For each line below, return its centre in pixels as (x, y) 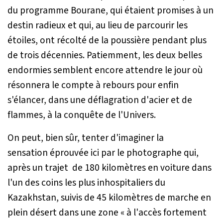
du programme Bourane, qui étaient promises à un (111, 10)
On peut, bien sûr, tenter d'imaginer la (86, 138)
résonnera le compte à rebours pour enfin (93, 85)
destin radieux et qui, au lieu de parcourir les (98, 25)
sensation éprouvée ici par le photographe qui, (103, 153)
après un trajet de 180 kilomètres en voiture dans (110, 167)
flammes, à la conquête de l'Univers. (83, 115)
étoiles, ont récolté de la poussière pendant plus (107, 40)
